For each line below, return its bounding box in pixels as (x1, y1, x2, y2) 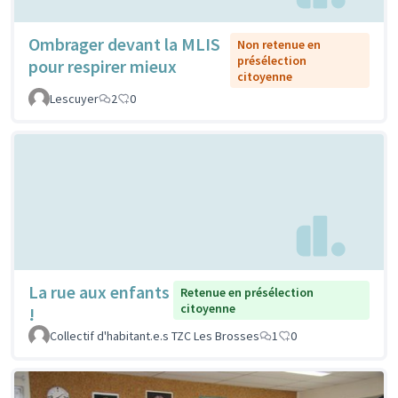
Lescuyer (50, 90, 99, 107)
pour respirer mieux (28, 54, 177, 77)
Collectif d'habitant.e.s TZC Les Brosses (50, 328, 259, 345)
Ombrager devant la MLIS (28, 32, 220, 55)
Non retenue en (237, 36, 322, 52)
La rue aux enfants (28, 281, 170, 304)
